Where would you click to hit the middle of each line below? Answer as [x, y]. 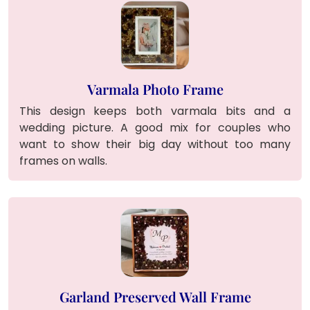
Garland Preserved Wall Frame [155, 296]
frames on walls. [63, 161]
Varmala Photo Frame [155, 89]
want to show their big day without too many [155, 144]
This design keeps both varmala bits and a [155, 111]
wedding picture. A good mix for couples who [155, 127]
